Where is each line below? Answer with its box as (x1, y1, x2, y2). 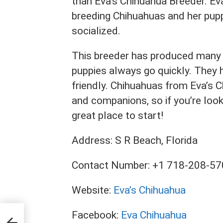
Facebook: (72, 209, 118, 221)
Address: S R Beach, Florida (72, 134, 198, 146)
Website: (72, 184, 113, 196)
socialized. (72, 25, 120, 37)
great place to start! (72, 110, 163, 121)
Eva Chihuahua (118, 209, 187, 221)
